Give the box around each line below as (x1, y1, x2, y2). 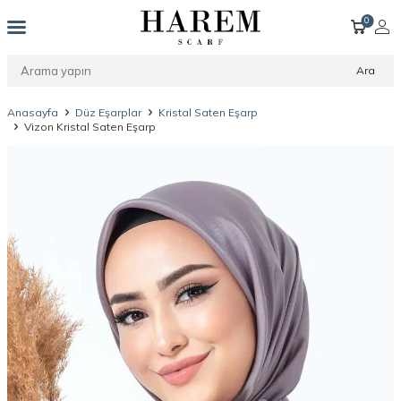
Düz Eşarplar (75, 106, 141, 119)
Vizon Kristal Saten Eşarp (24, 120, 156, 133)
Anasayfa (7, 106, 58, 119)
